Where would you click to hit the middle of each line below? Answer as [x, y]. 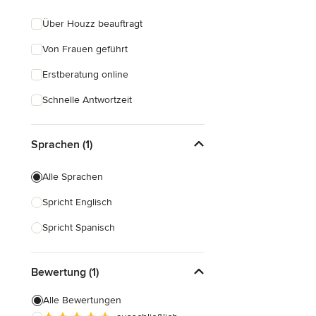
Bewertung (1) [65, 272]
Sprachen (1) [62, 144]
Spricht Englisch [77, 202]
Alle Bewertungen [82, 300]
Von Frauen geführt [85, 49]
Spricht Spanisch [79, 227]
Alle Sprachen [73, 177]
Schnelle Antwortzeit [87, 100]
